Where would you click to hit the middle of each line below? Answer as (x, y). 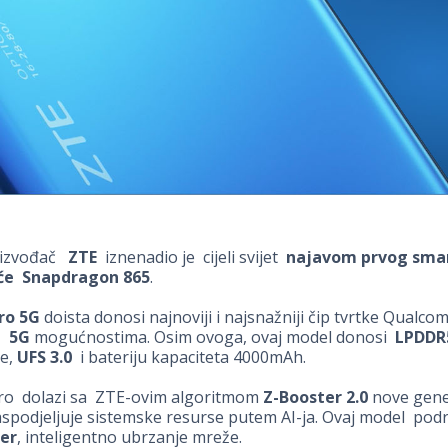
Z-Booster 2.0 (315, 397)
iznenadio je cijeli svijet (191, 257)
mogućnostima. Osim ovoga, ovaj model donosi (212, 337)
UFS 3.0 (44, 357)
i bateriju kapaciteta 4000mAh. (188, 357)
